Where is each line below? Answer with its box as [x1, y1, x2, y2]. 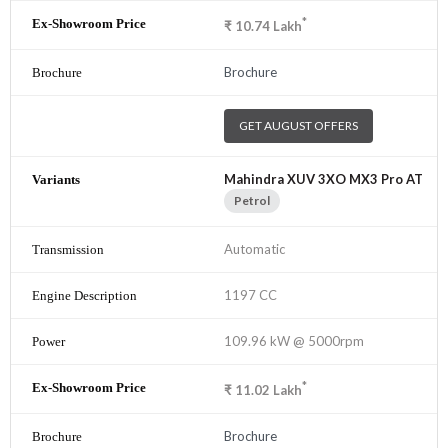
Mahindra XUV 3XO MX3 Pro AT [224, 171, 423, 188]
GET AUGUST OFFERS [239, 118, 358, 134]
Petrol [234, 193, 270, 209]
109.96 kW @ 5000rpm [224, 333, 364, 350]
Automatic [224, 241, 285, 258]
